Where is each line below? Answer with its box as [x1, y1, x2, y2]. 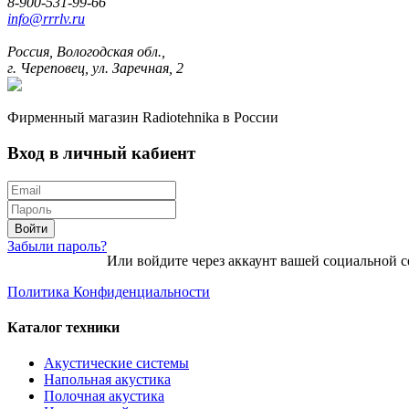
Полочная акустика [44, 388, 164, 404]
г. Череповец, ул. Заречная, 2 [7, 60, 184, 77]
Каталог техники [7, 320, 120, 336]
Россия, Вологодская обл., [7, 44, 165, 60]
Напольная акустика [44, 372, 171, 388]
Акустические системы [44, 355, 189, 372]
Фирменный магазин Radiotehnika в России [7, 110, 278, 126]
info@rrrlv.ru [7, 11, 85, 27]
